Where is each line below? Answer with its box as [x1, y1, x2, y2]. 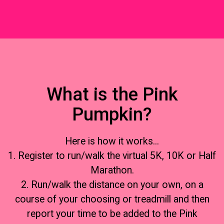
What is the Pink [46, 83, 178, 105]
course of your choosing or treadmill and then [14, 193, 209, 205]
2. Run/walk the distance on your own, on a [20, 179, 203, 191]
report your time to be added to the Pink [26, 208, 197, 220]
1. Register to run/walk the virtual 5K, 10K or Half [8, 150, 216, 162]
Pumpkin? [72, 103, 152, 125]
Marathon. [90, 164, 134, 176]
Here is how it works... [65, 135, 159, 147]
